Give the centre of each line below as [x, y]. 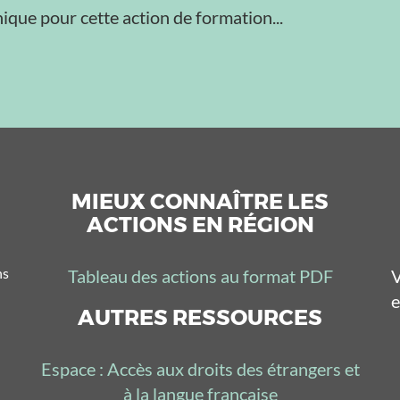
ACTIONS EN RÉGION [200, 225]
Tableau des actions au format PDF [200, 276]
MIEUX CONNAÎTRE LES [200, 201]
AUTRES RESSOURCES [200, 317]
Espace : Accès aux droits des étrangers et [200, 369]
